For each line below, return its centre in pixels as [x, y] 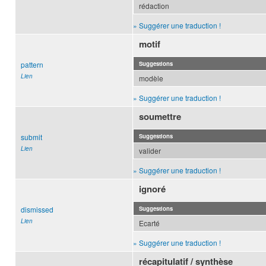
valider [150, 151]
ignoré [153, 189]
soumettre [160, 117]
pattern [32, 65]
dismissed [37, 210]
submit [31, 137]
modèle [151, 78]
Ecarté [149, 223]
